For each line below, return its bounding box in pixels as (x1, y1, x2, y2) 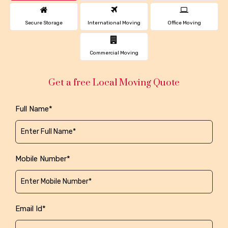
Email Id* (15, 204, 46, 213)
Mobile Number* (15, 154, 70, 163)
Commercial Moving (90, 49, 138, 56)
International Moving (88, 19, 140, 26)
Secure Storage (25, 19, 63, 26)
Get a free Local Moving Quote (48, 76, 180, 89)
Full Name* (15, 104, 52, 113)
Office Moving (167, 19, 201, 26)
